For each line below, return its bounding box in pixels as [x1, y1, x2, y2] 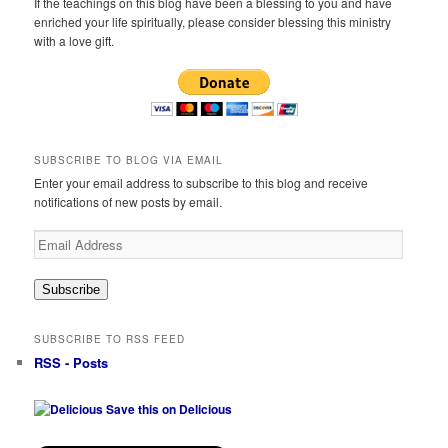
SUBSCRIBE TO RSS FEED [34, 331, 186, 346]
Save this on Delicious [103, 400, 233, 419]
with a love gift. [34, 31, 115, 49]
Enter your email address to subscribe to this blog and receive [34, 173, 369, 191]
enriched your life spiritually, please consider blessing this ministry [34, 12, 392, 30]
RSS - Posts [34, 352, 109, 372]
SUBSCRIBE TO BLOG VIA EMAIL [34, 152, 224, 167]
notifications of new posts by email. [34, 192, 223, 210]
